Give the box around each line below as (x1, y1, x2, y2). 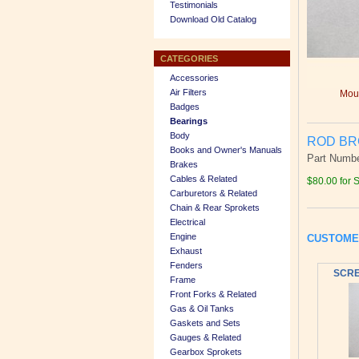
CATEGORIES (160, 54, 218, 63)
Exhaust (170, 246, 202, 256)
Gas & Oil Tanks (170, 304, 234, 313)
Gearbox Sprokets (170, 347, 242, 357)
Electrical (170, 217, 205, 227)
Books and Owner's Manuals (170, 145, 282, 155)
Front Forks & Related (170, 289, 256, 299)
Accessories (170, 73, 219, 83)
